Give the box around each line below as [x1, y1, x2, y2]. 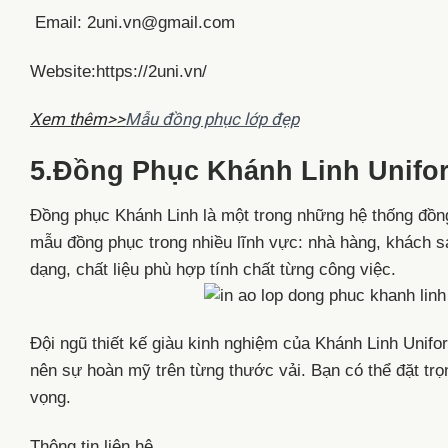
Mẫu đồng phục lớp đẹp [125, 109, 299, 130]
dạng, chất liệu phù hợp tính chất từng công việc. [30, 259, 396, 279]
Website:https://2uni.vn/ [30, 61, 207, 81]
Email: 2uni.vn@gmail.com [30, 12, 240, 32]
